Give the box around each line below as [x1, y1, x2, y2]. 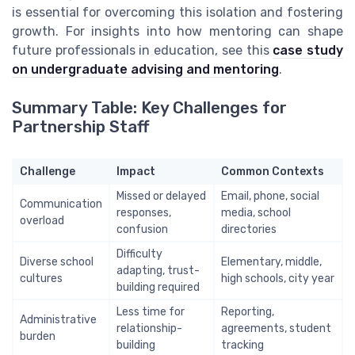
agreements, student [221, 322, 331, 336]
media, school [221, 206, 291, 220]
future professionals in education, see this [12, 43, 273, 59]
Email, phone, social [221, 189, 319, 204]
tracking [221, 338, 264, 353]
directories [221, 223, 277, 237]
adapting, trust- [116, 264, 200, 278]
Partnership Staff [12, 117, 150, 137]
